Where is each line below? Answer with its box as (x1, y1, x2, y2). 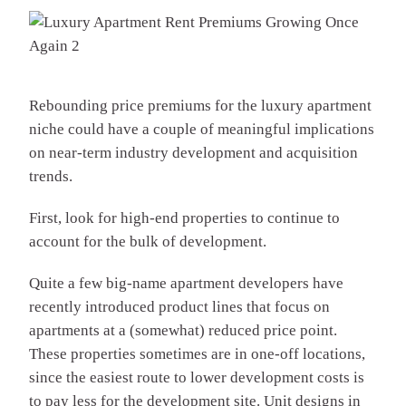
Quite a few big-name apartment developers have (29, 274, 343, 292)
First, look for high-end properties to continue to (29, 208, 340, 227)
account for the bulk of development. (29, 232, 266, 250)
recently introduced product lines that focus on (29, 297, 330, 315)
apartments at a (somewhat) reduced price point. (29, 321, 337, 339)
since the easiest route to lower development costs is (29, 368, 364, 386)
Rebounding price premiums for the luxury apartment (29, 96, 372, 114)
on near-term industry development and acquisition (29, 143, 358, 161)
